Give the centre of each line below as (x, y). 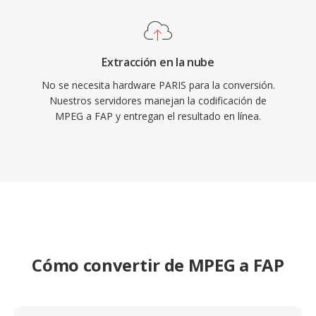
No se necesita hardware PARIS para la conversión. (158, 85)
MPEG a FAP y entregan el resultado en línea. (158, 116)
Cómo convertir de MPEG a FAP (158, 265)
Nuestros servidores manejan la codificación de (158, 101)
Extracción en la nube (158, 62)
